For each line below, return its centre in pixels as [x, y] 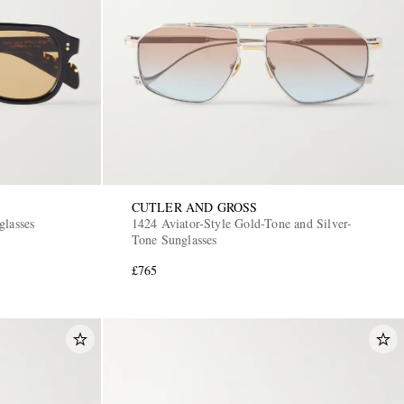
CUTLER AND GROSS [194, 207]
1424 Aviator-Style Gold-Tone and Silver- [242, 223]
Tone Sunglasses [174, 239]
